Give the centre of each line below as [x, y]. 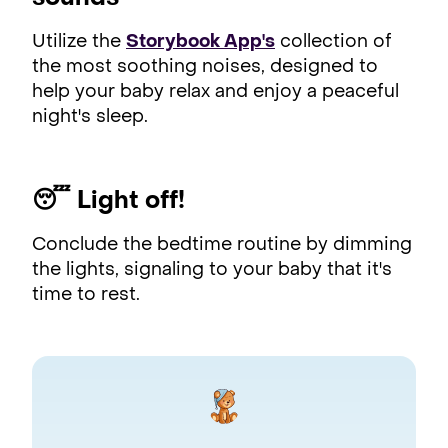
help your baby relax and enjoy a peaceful [215, 92]
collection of [333, 42]
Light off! [131, 201]
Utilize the [79, 42]
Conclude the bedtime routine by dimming [222, 245]
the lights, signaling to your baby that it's [212, 270]
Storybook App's [200, 42]
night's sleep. [90, 117]
